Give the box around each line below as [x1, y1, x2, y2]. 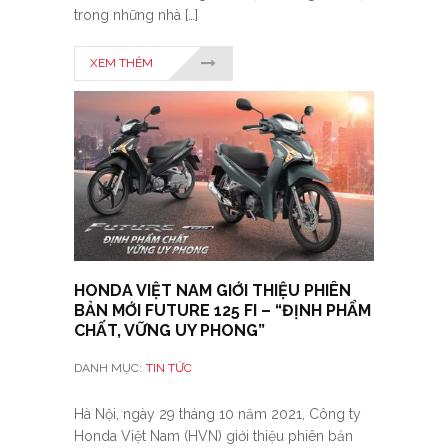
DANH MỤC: [74, 361, 142, 376]
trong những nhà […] [74, 7, 198, 24]
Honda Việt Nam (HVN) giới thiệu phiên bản [74, 428, 353, 445]
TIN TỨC [146, 361, 192, 376]
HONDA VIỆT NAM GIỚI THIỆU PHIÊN [74, 281, 351, 301]
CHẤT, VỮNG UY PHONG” [74, 321, 265, 341]
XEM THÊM [90, 56, 153, 71]
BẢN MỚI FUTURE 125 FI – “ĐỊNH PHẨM [74, 301, 371, 321]
